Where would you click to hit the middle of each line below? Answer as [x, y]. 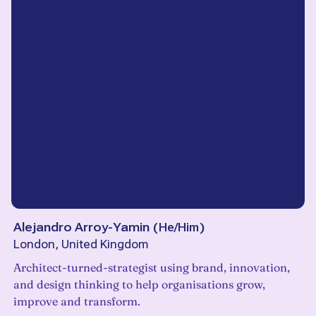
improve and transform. [77, 302]
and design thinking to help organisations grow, [139, 285]
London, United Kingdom [81, 245]
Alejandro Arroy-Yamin [81, 227]
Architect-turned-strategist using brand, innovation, [152, 268]
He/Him [179, 227]
